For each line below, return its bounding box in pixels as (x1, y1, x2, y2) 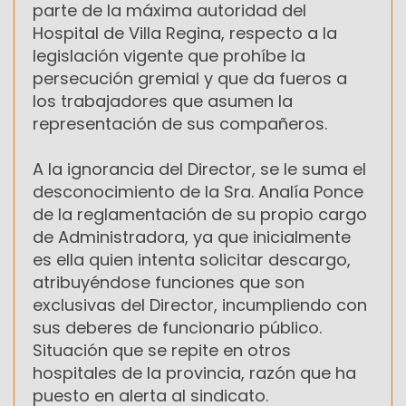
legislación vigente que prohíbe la (33, 43, 305, 67)
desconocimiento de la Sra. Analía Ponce (33, 179, 363, 203)
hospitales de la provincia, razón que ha (33, 361, 356, 384)
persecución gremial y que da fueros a (33, 66, 347, 90)
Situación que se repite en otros (33, 338, 291, 362)
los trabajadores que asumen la (33, 89, 293, 112)
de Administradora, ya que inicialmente (33, 225, 351, 248)
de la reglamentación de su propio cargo (33, 202, 367, 226)
